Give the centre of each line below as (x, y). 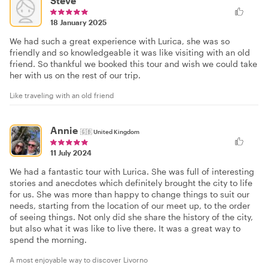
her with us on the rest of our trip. (75, 75)
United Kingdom (116, 131)
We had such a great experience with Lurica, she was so (120, 41)
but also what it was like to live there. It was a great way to (125, 228)
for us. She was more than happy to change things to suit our (130, 194)
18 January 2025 (78, 22)
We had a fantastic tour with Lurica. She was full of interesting (132, 171)
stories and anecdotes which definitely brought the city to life (131, 182)
